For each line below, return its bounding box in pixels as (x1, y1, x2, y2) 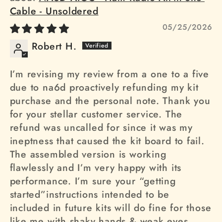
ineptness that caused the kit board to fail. (9, 134, 205, 148)
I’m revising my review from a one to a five (9, 67, 210, 81)
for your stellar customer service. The (9, 107, 183, 121)
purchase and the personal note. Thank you (9, 94, 211, 108)
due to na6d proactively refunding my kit (9, 80, 199, 95)
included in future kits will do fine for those (9, 201, 212, 215)
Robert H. (31, 39, 77, 54)
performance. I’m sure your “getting (9, 174, 176, 188)
